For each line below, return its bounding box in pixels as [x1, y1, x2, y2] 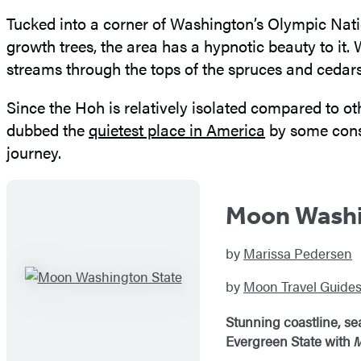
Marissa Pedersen [243, 243, 352, 263]
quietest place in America [89, 117, 265, 141]
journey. [6, 139, 61, 164]
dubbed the [6, 117, 89, 141]
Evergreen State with [226, 331, 354, 351]
